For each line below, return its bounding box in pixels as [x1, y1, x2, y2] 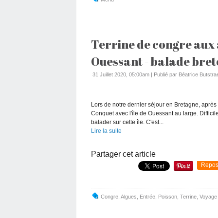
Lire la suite [91, 127, 122, 134]
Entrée [140, 193, 155, 200]
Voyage [200, 193, 217, 200]
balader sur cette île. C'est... [91, 118, 163, 126]
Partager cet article [91, 149, 156, 158]
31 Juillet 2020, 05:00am [92, 71, 149, 77]
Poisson [158, 193, 177, 200]
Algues [121, 193, 137, 200]
